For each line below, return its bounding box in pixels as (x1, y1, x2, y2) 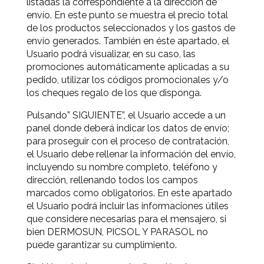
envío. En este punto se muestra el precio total (27, 9, 228, 21)
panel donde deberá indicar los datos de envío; (27, 123, 229, 134)
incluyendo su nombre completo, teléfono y (27, 161, 217, 173)
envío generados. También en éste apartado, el (27, 35, 229, 47)
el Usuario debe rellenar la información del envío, (27, 148, 236, 160)
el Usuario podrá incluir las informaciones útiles (27, 200, 229, 212)
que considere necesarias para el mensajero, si (27, 213, 226, 225)
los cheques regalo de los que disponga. (27, 87, 202, 98)
